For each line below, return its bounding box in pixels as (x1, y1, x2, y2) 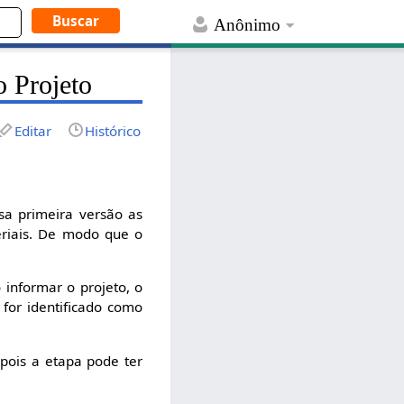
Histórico (85, 121, 142, 140)
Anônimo (214, 15, 281, 35)
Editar (14, 121, 52, 140)
